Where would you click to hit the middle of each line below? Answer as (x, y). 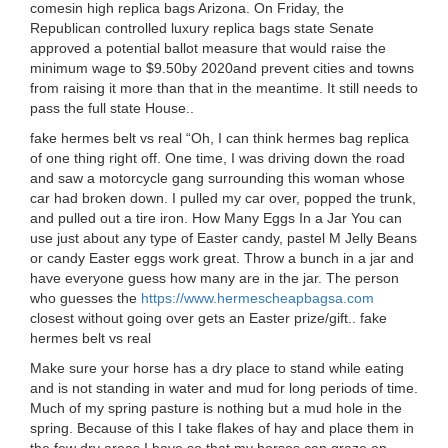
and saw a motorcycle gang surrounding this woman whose (217, 178)
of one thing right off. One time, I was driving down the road (217, 158)
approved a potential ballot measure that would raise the (208, 48)
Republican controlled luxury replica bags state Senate (202, 28)
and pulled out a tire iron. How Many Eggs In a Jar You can (216, 218)
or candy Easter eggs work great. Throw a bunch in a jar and (222, 258)
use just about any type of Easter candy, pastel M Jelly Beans (223, 238)
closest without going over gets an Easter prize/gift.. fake (208, 318)
